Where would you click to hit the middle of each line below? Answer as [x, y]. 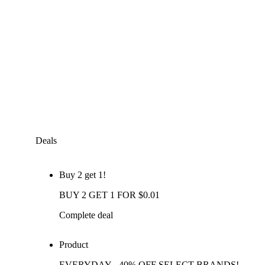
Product [74, 245]
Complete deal [86, 215]
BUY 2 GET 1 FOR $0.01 [109, 195]
